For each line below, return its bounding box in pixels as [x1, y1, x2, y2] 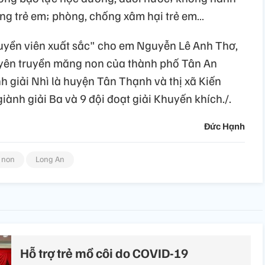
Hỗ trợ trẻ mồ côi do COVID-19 [20, 244, 188, 261]
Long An [35, 154, 64, 164]
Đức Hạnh [204, 120, 245, 132]
